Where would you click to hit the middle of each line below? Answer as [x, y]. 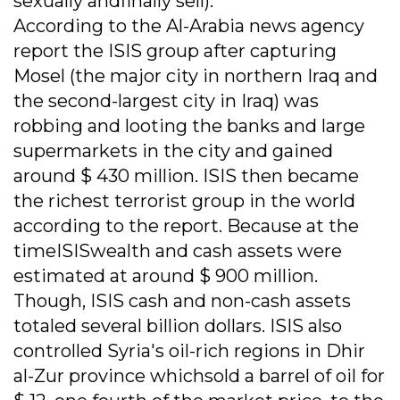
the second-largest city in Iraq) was [166, 101]
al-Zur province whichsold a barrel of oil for [199, 376]
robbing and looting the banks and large [189, 126]
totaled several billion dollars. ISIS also [178, 326]
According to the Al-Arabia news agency [189, 26]
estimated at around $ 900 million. [166, 276]
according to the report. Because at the [186, 226]
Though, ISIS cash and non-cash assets [182, 301]
